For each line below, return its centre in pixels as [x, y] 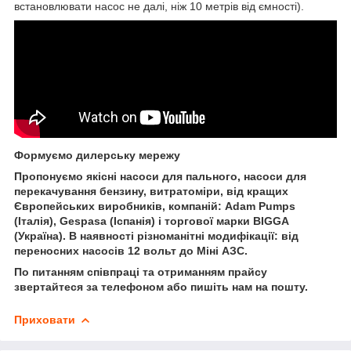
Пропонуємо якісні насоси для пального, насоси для [160, 176]
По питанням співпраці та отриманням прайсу [141, 271]
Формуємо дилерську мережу [97, 155]
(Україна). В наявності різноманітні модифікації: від [156, 235]
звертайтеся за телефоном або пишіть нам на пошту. [161, 286]
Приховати [45, 319]
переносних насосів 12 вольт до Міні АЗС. [131, 250]
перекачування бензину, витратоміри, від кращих [151, 191]
